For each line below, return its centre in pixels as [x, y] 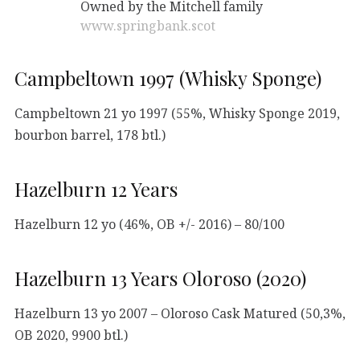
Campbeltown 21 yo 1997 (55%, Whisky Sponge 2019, [177, 113]
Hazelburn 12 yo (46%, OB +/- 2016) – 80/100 [149, 224]
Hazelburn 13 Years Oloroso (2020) [160, 278]
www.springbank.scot [148, 25]
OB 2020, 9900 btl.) [71, 335]
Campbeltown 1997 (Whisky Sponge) [168, 78]
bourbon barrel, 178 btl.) [90, 135]
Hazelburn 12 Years [96, 189]
